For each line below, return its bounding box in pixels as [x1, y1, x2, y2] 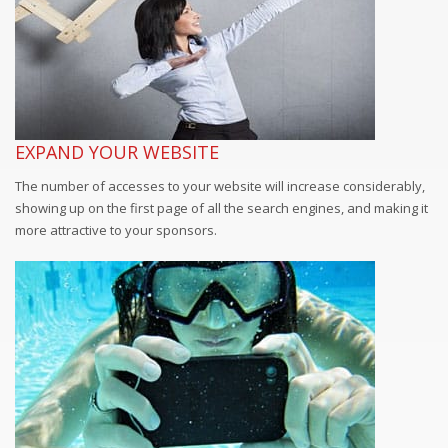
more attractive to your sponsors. [15, 220, 217, 239]
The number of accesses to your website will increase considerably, [15, 176, 425, 195]
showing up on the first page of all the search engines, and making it [15, 198, 428, 217]
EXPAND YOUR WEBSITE [15, 139, 219, 164]
